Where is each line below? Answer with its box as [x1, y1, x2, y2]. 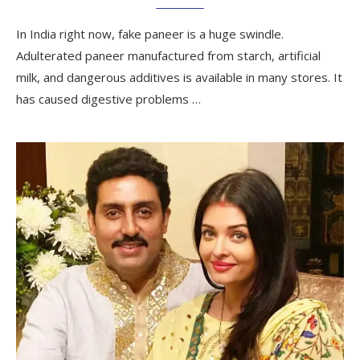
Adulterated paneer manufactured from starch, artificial [16, 47, 321, 63]
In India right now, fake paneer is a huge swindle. [16, 25, 284, 42]
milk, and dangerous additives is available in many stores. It [16, 68, 342, 85]
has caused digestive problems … [16, 90, 201, 107]
